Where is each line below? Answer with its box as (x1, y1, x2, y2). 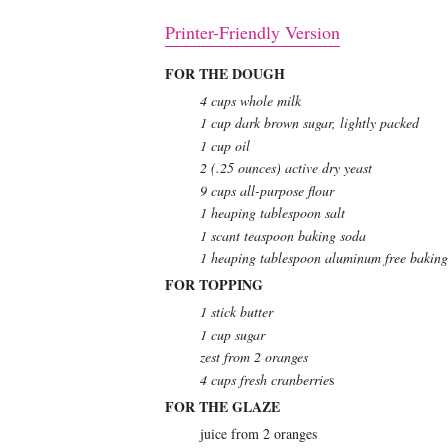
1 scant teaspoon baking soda (199, 225, 366, 245)
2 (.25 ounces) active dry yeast (199, 158, 372, 178)
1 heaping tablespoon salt (199, 203, 345, 223)
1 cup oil (199, 135, 250, 155)
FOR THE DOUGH (164, 62, 285, 84)
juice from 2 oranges (199, 423, 317, 443)
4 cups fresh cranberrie (199, 369, 329, 389)
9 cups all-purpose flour (199, 180, 334, 200)
